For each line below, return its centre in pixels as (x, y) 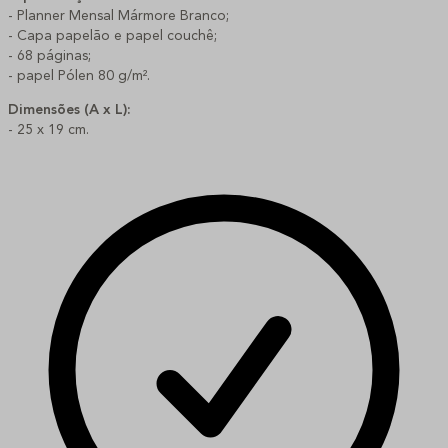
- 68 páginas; (49, 55)
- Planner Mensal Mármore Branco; (118, 15)
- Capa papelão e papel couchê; (112, 35)
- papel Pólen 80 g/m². (79, 75)
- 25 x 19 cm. (48, 129)
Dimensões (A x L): (69, 109)
